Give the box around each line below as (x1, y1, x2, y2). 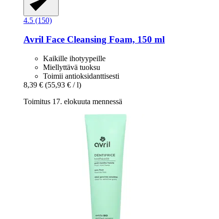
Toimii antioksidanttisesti (43, 71, 119, 80)
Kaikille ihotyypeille (43, 54, 106, 63)
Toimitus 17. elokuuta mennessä (23, 97, 122, 106)
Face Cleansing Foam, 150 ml (44, 34, 165, 45)
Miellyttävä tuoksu (43, 63, 100, 71)
